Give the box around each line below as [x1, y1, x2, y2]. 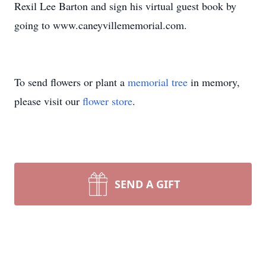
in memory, [188, 75, 240, 89]
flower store [83, 94, 132, 108]
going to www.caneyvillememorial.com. [14, 18, 187, 32]
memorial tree [128, 75, 188, 89]
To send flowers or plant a [14, 75, 128, 89]
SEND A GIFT [115, 177, 180, 191]
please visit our [14, 94, 83, 108]
